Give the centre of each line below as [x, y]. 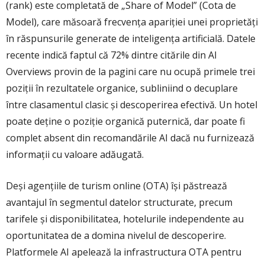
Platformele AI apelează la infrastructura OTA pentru [124, 252]
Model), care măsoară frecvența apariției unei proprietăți [132, 22]
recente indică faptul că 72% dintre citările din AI [112, 55]
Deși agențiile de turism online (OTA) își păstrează [117, 186]
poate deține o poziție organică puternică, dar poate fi [125, 122]
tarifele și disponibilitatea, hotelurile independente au [125, 219]
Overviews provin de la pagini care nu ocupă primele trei [130, 72]
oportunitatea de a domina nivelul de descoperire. [116, 236]
